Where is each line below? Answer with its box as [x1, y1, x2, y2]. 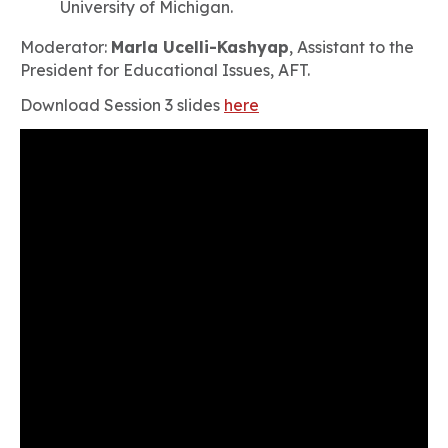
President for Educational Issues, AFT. [20, 60, 310, 80]
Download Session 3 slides [20, 95, 224, 115]
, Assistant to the [289, 37, 414, 57]
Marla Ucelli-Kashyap [111, 37, 289, 57]
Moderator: [20, 37, 111, 57]
